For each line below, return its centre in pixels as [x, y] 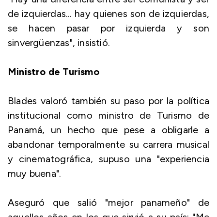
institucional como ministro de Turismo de [108, 115]
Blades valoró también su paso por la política [108, 101]
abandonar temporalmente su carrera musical [108, 144]
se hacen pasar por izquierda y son [108, 28]
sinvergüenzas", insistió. [59, 43]
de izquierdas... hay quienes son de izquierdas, [108, 14]
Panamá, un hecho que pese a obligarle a [108, 130]
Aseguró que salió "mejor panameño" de [108, 202]
